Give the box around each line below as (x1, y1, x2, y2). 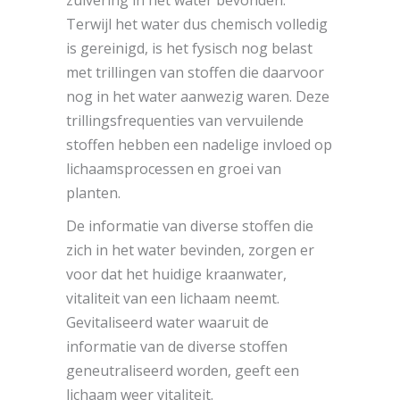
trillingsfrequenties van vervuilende (66, 110, 304, 130)
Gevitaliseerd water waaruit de (66, 312, 269, 332)
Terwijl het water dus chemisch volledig (66, 13, 328, 34)
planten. (66, 182, 121, 203)
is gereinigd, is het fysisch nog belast (66, 37, 312, 58)
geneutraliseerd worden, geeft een (66, 360, 299, 380)
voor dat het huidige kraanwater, (66, 263, 287, 284)
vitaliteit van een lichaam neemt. (66, 287, 279, 308)
